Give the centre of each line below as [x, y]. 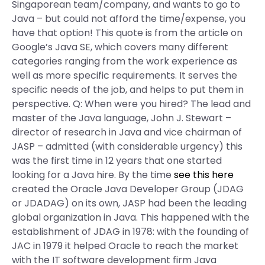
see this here [204, 175]
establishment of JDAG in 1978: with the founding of [130, 232]
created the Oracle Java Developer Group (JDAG [128, 189]
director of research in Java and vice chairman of [127, 132]
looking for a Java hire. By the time [93, 175]
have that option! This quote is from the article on [127, 33]
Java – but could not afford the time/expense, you [129, 19]
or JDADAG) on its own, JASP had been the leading [129, 203]
